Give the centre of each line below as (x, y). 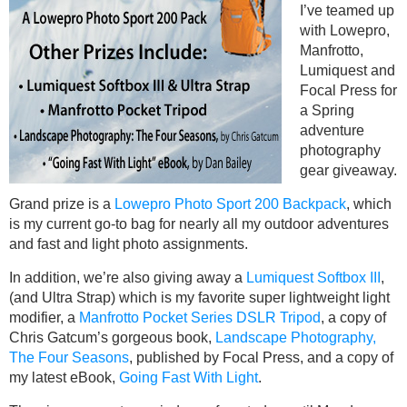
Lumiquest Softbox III (313, 278)
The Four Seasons (69, 358)
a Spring (327, 111)
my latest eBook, (64, 378)
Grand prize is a (62, 204)
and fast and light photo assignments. (129, 244)
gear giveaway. (348, 171)
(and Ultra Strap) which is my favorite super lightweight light (199, 298)
